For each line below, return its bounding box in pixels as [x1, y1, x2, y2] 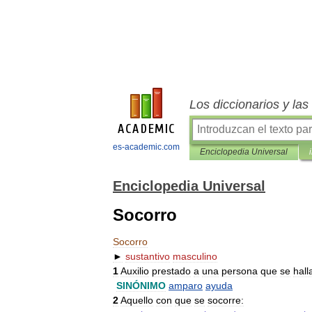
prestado [152, 265, 191, 276]
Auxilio [120, 265, 149, 276]
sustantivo [125, 251, 170, 262]
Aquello [120, 295, 153, 306]
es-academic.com [112, 142, 180, 152]
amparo [169, 280, 203, 291]
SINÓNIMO [116, 280, 166, 291]
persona [221, 265, 258, 276]
